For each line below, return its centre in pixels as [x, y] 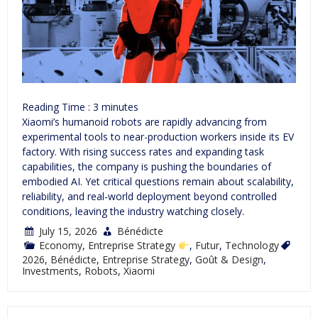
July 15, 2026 [68, 231]
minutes [120, 107]
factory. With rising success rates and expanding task [143, 152]
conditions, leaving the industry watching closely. [133, 212]
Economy [61, 246]
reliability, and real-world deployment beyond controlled [149, 197]
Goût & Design [229, 260]
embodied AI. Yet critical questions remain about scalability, [158, 182]
